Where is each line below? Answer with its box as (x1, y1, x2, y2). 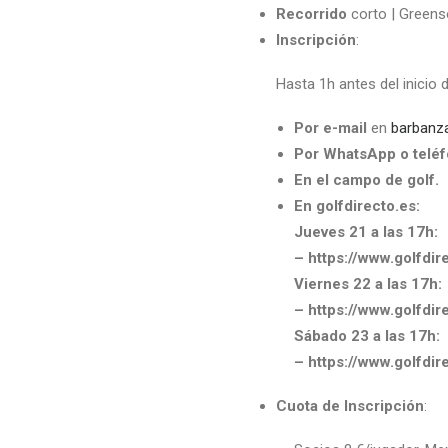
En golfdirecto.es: (294, 197, 420, 215)
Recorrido (276, 5, 347, 23)
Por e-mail (294, 119, 367, 137)
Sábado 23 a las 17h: (294, 327, 440, 345)
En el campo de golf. (294, 171, 439, 189)
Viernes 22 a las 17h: (294, 275, 442, 293)
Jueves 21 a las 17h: (294, 223, 438, 241)
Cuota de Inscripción (276, 397, 424, 415)
